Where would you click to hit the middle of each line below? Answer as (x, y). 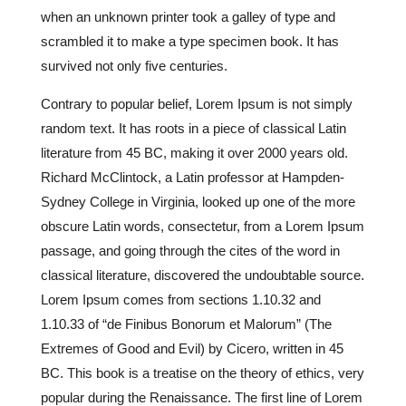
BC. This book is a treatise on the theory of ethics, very (202, 373)
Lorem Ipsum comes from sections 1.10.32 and (180, 300)
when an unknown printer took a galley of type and (188, 17)
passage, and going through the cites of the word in (190, 251)
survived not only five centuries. (134, 66)
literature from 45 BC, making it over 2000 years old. (194, 153)
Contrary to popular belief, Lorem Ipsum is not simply (196, 104)
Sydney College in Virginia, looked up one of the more (198, 202)
